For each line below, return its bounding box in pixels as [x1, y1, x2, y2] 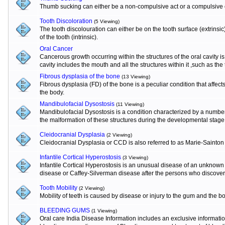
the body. [40, 89, 64, 96]
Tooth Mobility [40, 184, 77, 191]
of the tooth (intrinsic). [40, 34, 98, 41]
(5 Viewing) [94, 19, 120, 24]
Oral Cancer [40, 45, 73, 52]
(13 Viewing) [122, 74, 150, 79]
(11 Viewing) [116, 101, 144, 107]
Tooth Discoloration [40, 18, 92, 25]
